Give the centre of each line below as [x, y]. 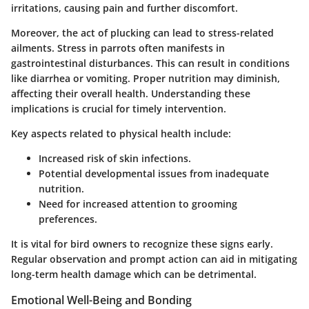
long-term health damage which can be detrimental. [134, 275]
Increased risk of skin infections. [115, 159]
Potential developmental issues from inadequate [154, 174]
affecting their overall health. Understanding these [131, 94]
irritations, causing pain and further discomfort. [124, 8]
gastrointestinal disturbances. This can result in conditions [150, 63]
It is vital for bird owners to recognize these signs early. [142, 244]
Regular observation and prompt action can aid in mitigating [154, 259]
